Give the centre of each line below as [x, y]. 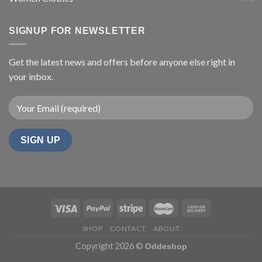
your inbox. [31, 77]
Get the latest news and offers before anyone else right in [122, 62]
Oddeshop [166, 247]
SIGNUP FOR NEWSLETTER [77, 30]
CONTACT [128, 229]
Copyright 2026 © [110, 246]
